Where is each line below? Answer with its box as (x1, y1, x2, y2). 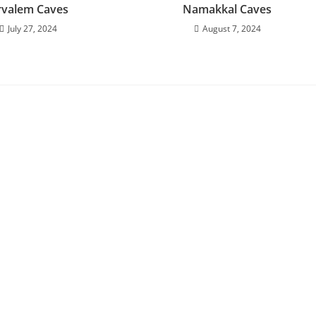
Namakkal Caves (183, 1, 272, 17)
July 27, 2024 (8, 23, 58, 35)
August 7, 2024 (202, 23, 261, 35)
